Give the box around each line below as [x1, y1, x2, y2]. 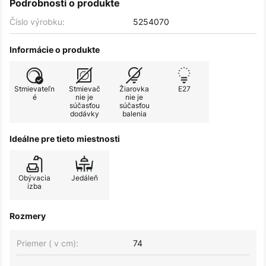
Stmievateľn [14, 84, 55, 94]
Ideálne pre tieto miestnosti [9, 134, 120, 144]
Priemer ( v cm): [17, 237, 78, 249]
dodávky [69, 109, 99, 119]
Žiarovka [119, 84, 149, 94]
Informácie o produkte [9, 45, 100, 55]
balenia [122, 109, 147, 119]
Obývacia [18, 173, 50, 183]
